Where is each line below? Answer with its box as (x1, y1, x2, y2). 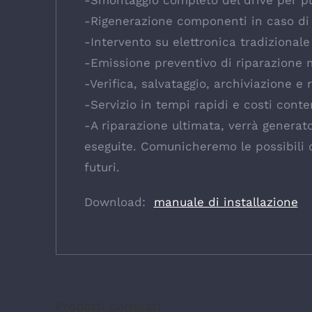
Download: (84, 195, 154, 209)
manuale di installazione (153, 195, 298, 209)
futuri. (84, 160, 120, 174)
